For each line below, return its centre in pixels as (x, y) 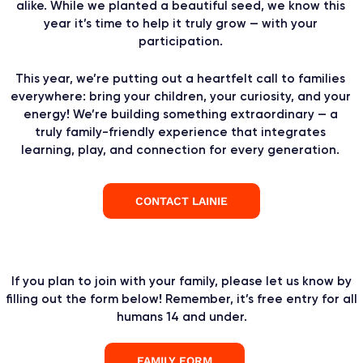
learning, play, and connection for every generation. (181, 149)
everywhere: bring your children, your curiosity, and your (180, 96)
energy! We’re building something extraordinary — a (180, 114)
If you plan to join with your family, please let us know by (181, 281)
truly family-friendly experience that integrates (181, 132)
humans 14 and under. (181, 316)
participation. (180, 41)
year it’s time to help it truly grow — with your (180, 23)
